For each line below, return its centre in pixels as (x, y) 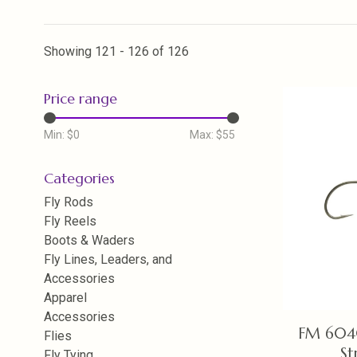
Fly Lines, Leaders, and (108, 259)
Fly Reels (70, 221)
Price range (80, 98)
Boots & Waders (89, 240)
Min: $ (59, 135)
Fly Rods (69, 202)
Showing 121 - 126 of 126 (116, 51)
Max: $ (206, 135)
